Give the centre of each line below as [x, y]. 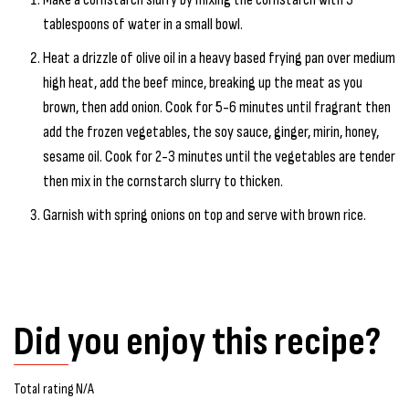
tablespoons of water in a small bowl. [143, 24]
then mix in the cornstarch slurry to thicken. [163, 181]
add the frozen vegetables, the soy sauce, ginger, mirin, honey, [211, 131]
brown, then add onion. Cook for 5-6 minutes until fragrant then [217, 107]
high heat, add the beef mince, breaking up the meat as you [203, 82]
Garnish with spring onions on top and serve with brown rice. [204, 215]
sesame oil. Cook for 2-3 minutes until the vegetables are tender [219, 156]
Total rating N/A [54, 389]
